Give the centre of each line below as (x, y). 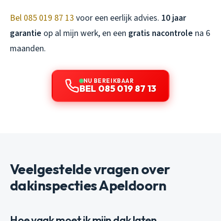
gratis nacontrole (161, 33)
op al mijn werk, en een (85, 33)
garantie (26, 33)
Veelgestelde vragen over (90, 169)
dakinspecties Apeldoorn (88, 185)
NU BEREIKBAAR (109, 80)
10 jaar (174, 18)
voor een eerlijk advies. (118, 18)
